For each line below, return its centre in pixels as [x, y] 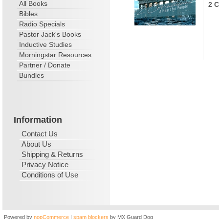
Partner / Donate [45, 65]
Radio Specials [42, 24]
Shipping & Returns [52, 154]
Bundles [32, 75]
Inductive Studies [45, 44]
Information [38, 120]
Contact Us [40, 134]
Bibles [28, 14]
